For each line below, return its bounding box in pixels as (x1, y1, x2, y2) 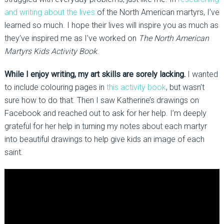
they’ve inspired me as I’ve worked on (4, 33, 138, 43)
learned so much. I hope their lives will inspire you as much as (4, 20, 218, 30)
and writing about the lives (4, 7, 95, 17)
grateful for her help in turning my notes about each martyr (4, 121, 207, 131)
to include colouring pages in (4, 82, 106, 92)
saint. (4, 147, 23, 157)
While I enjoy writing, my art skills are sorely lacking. (4, 69, 185, 79)
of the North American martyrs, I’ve (94, 7, 219, 17)
